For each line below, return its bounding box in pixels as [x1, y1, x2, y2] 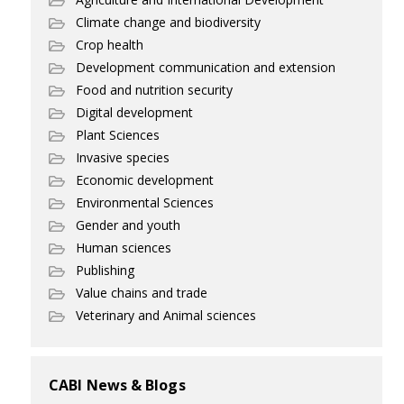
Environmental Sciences [76, 193, 214, 211]
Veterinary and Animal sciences [76, 306, 256, 324]
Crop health [76, 35, 143, 53]
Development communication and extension [76, 58, 335, 76]
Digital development [76, 103, 193, 121]
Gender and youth [76, 216, 180, 234]
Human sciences [76, 238, 171, 256]
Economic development [76, 170, 214, 188]
